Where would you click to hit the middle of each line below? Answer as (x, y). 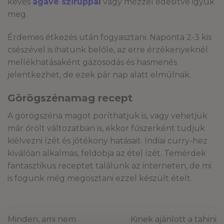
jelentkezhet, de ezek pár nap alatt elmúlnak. (99, 75)
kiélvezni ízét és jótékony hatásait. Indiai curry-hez (107, 140)
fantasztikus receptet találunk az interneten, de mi (109, 165)
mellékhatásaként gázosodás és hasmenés (92, 62)
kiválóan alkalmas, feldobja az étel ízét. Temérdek (107, 153)
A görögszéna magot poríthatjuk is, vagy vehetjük (107, 115)
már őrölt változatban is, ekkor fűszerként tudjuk (106, 128)
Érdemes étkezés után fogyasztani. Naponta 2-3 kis (109, 37)
